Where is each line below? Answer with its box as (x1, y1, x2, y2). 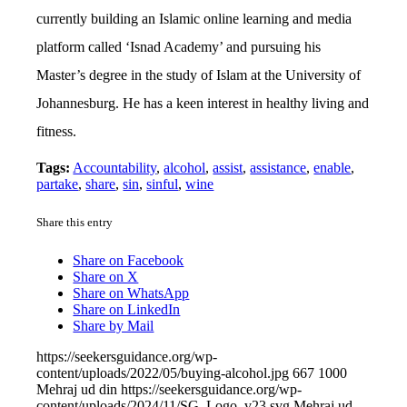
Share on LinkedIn (73, 301, 181, 317)
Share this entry (36, 215, 114, 230)
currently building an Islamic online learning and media (36, 11, 352, 27)
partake (36, 176, 79, 193)
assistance (250, 160, 307, 176)
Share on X (73, 268, 139, 284)
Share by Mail (73, 317, 154, 333)
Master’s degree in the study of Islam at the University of (36, 67, 362, 84)
